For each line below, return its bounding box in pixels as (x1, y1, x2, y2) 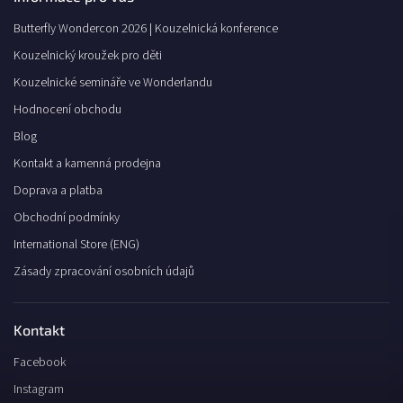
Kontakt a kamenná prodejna (13, 155, 161, 174)
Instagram (13, 381, 64, 399)
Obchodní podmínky (13, 209, 120, 228)
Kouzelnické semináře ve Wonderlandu (13, 74, 212, 93)
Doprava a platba (13, 182, 103, 201)
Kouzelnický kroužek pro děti (13, 47, 162, 66)
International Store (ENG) (13, 236, 139, 255)
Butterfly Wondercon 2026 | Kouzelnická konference (13, 20, 278, 39)
